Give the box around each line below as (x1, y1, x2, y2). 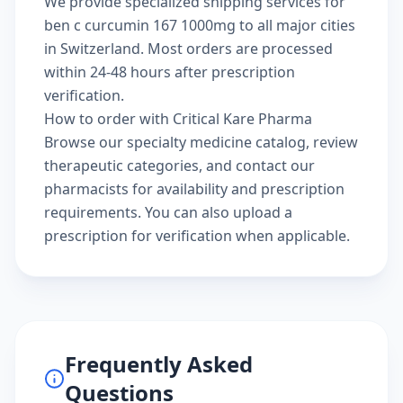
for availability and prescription (129, 179, 345, 199)
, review (306, 132, 358, 152)
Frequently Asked (65, 349, 254, 379)
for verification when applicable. (128, 226, 350, 246)
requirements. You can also (44, 202, 233, 222)
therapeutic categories (44, 156, 199, 175)
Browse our (44, 132, 127, 152)
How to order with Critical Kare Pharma (44, 109, 312, 129)
